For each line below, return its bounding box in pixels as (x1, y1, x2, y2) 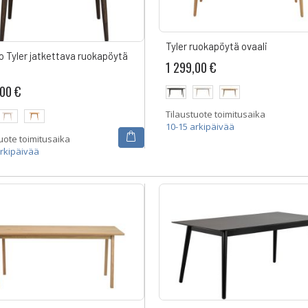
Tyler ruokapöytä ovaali (165, 39, 267, 52)
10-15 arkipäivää (165, 120, 234, 133)
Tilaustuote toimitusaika (165, 108, 265, 121)
